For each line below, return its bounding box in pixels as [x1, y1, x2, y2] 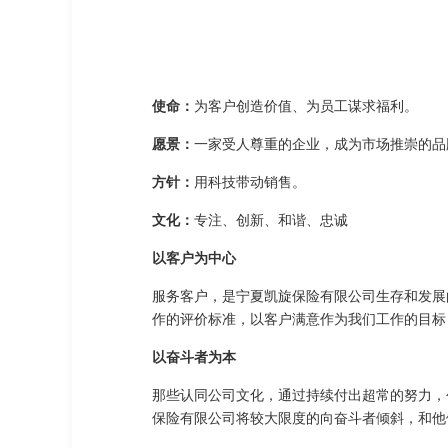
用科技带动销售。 [194, 174, 306, 190]
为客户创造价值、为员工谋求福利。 [194, 98, 418, 114]
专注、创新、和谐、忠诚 [194, 212, 348, 228]
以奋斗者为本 [152, 349, 236, 365]
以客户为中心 [152, 250, 236, 266]
